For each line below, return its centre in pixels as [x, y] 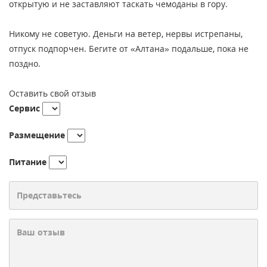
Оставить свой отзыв [52, 93]
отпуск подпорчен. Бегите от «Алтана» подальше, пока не [129, 48]
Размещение [37, 135]
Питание [28, 162]
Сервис [24, 108]
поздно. [25, 63]
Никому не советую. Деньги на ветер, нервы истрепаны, [126, 33]
